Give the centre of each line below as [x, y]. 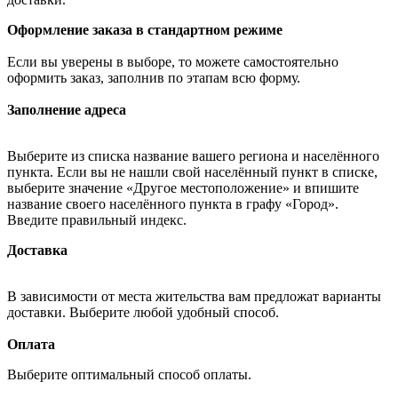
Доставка [37, 250]
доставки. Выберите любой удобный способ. [145, 312]
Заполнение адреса [67, 109]
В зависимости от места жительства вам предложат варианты [194, 296]
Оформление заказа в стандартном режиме [145, 29]
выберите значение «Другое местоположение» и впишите [183, 187]
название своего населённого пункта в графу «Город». [173, 203]
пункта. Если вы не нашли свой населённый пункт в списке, [192, 171]
